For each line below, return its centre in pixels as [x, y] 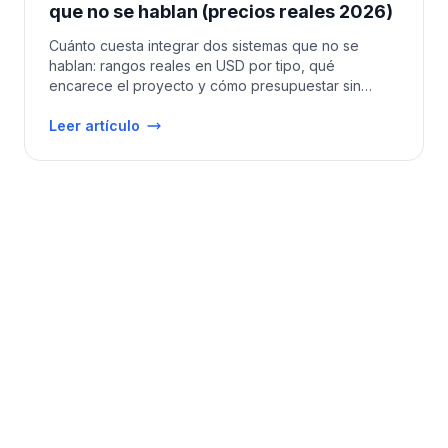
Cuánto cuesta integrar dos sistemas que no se [204, 45]
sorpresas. [83, 105]
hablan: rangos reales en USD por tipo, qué [192, 65]
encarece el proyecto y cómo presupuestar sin [205, 85]
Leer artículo [94, 125]
